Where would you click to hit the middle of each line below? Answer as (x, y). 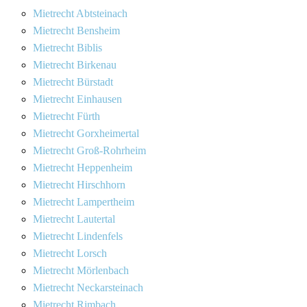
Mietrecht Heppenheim (83, 167)
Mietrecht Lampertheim (84, 201)
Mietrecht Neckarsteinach (88, 287)
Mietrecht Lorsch (70, 253)
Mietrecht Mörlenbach (81, 270)
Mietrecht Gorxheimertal (86, 133)
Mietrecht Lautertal (74, 219)
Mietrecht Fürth (66, 116)
